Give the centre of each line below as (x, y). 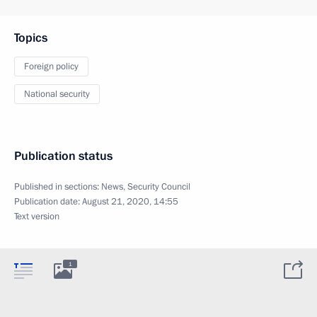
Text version (37, 217)
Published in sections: (58, 187)
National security (57, 94)
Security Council (159, 187)
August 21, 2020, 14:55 (130, 202)
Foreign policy (51, 67)
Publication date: (48, 202)
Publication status (63, 156)
